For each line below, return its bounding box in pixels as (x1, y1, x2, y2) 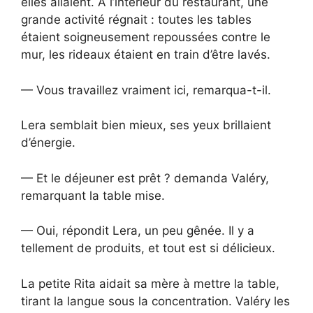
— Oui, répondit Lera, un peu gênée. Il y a (21, 224, 254, 238)
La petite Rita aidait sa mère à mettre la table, (21, 276, 279, 291)
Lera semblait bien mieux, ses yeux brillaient (21, 118, 271, 133)
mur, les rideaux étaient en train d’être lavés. (21, 48, 270, 62)
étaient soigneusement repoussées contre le (21, 30, 270, 45)
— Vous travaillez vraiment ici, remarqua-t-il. (21, 82, 271, 97)
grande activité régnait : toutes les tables (21, 13, 252, 27)
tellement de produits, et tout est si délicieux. (21, 241, 275, 256)
